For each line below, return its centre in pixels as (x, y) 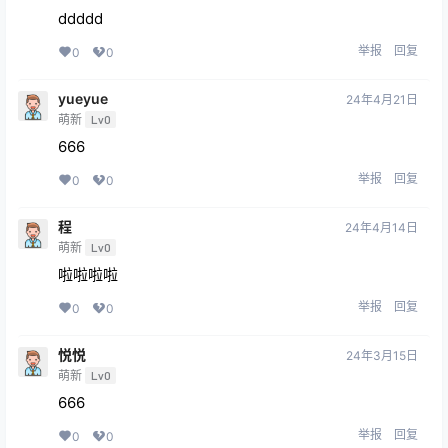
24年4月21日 (382, 100)
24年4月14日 (381, 228)
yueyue (83, 99)
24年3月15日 (382, 356)
